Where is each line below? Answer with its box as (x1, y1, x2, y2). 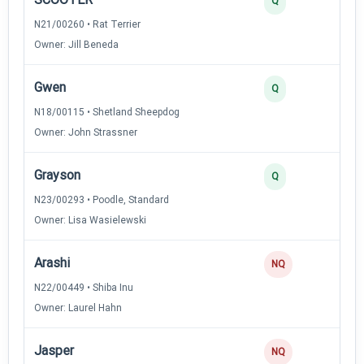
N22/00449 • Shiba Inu (34, 281, 133, 293)
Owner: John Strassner (34, 126, 137, 138)
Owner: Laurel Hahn (34, 301, 122, 314)
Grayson (34, 167, 80, 183)
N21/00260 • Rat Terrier (34, 18, 141, 30)
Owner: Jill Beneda (34, 38, 119, 50)
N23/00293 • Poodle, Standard (34, 193, 169, 206)
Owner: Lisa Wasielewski (34, 214, 146, 226)
